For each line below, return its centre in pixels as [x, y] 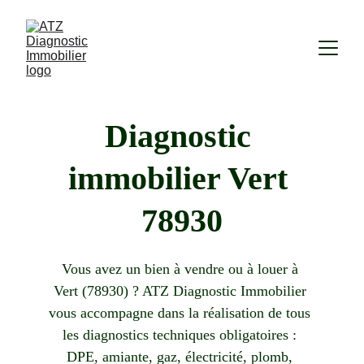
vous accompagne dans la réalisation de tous [182, 313]
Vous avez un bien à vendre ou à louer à [182, 269]
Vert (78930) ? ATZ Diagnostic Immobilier [182, 291]
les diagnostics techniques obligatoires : [182, 335]
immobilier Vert [182, 178]
